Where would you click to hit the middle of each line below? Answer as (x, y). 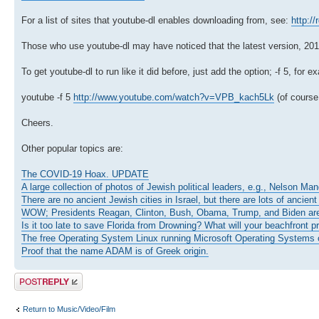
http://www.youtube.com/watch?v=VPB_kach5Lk (174, 97)
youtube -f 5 (47, 97)
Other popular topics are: (72, 148)
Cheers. (37, 122)
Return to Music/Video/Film (69, 309)
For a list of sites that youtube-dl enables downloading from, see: (156, 20)
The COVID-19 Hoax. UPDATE (85, 174)
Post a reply (35, 277)
